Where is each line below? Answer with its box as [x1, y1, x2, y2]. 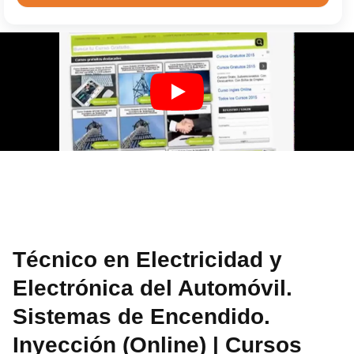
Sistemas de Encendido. [13, 303, 271, 329]
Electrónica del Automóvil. [13, 275, 293, 300]
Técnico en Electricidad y [13, 247, 283, 272]
